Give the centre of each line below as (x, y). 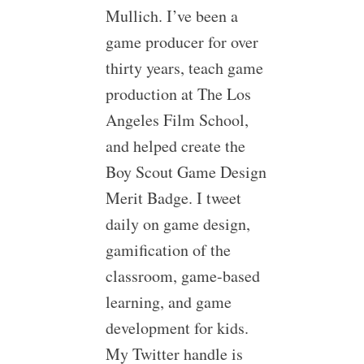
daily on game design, (178, 224)
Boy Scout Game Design (186, 172)
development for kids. (177, 328)
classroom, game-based (182, 276)
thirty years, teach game (184, 68)
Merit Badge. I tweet (173, 198)
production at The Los (178, 94)
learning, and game (168, 302)
